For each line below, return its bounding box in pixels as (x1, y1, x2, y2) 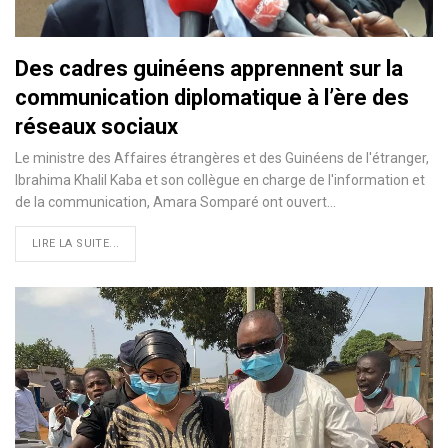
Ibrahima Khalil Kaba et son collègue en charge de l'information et (15, 171, 425, 188)
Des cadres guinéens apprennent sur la (15, 55, 403, 81)
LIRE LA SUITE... (32, 236, 120, 250)
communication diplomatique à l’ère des (15, 84, 409, 110)
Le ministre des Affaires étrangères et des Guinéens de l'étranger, (15, 149, 429, 166)
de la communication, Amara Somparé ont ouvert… (15, 193, 336, 210)
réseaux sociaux (15, 113, 178, 139)
